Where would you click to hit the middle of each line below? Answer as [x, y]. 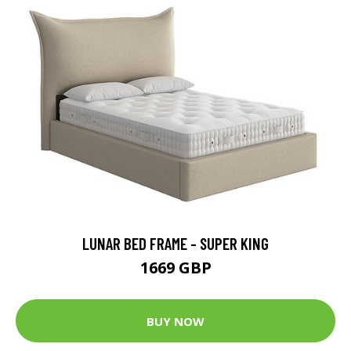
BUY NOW [175, 321]
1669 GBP [175, 268]
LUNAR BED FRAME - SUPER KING [175, 244]
